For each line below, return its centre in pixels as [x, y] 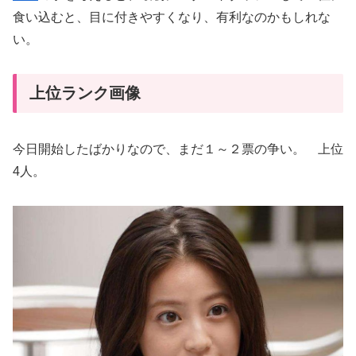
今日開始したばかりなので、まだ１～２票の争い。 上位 [178, 149]
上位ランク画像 [85, 93]
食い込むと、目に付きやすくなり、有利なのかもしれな [172, 17]
